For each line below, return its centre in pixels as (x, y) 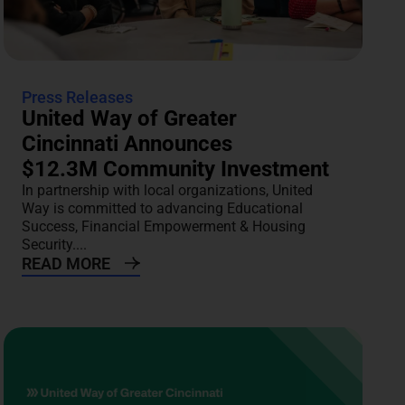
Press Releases (78, 98)
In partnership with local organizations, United (168, 191)
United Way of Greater (130, 119)
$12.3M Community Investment (176, 170)
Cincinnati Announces (127, 144)
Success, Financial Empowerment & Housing (164, 227)
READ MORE (66, 264)
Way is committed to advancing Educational (163, 209)
